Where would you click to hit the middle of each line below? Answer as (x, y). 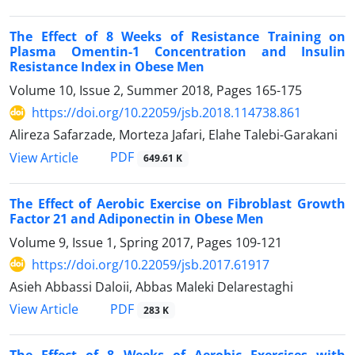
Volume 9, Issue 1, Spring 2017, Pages (122, 242)
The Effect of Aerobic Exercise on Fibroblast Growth (177, 203)
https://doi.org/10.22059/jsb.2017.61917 (151, 264)
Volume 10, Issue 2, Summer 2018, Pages (132, 91)
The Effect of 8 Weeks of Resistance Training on (177, 37)
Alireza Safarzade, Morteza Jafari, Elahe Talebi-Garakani (174, 135)
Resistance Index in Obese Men (107, 67)
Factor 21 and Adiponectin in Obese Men (137, 218)
